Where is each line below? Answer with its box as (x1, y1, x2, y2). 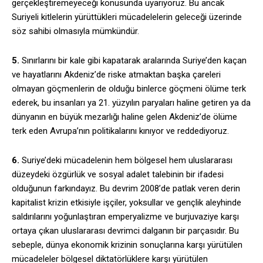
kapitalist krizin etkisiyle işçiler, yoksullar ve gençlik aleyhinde (12, 197, 241, 208)
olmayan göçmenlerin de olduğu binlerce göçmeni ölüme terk (12, 83, 246, 95)
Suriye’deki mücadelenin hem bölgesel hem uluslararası (19, 155, 232, 166)
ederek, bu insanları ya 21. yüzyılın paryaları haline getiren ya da (12, 97, 251, 109)
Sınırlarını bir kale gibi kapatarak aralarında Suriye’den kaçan (19, 55, 247, 66)
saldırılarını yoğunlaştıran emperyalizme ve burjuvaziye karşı (12, 211, 239, 222)
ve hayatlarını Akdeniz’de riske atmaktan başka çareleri (12, 69, 221, 80)
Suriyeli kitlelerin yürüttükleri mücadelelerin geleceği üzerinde (12, 12, 242, 23)
